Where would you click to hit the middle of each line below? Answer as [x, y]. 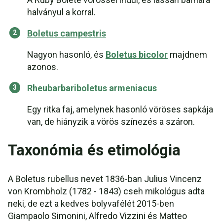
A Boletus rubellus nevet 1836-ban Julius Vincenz [105, 179]
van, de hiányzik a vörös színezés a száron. [111, 122]
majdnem [187, 55]
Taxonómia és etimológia [94, 150]
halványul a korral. [61, 12]
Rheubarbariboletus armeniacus [92, 88]
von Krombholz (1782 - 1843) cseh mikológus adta [106, 191]
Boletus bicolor [137, 55]
